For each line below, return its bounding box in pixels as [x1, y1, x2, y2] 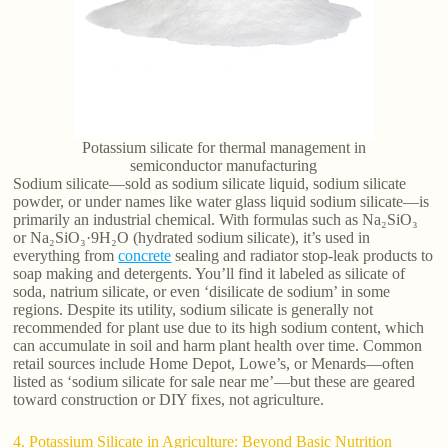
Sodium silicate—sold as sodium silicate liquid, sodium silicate [13, 174, 407, 192]
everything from [13, 246, 119, 264]
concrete [118, 246, 172, 264]
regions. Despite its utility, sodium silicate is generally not [13, 300, 374, 318]
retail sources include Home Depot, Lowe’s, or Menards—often [13, 354, 415, 372]
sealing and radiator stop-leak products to [171, 246, 434, 264]
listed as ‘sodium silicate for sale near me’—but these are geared [13, 372, 416, 390]
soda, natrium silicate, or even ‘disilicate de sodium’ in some [13, 282, 391, 300]
